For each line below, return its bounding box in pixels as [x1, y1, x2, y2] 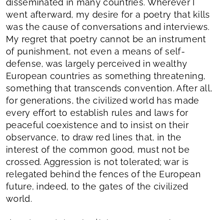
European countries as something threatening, [6, 71, 206, 81]
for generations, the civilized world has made [6, 95, 199, 106]
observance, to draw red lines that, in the [6, 132, 182, 142]
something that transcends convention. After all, [6, 83, 213, 93]
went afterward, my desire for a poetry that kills [6, 9, 210, 20]
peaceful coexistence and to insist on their [6, 120, 189, 130]
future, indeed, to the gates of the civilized [6, 181, 189, 192]
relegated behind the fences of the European [6, 169, 201, 179]
